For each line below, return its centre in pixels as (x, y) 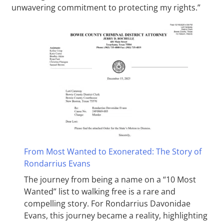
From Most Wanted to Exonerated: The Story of (113, 151)
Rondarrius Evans (57, 163)
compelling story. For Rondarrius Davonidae (107, 203)
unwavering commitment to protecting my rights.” (106, 7)
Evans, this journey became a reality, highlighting (116, 215)
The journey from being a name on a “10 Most (110, 179)
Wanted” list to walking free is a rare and (100, 191)
